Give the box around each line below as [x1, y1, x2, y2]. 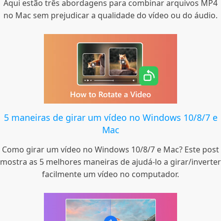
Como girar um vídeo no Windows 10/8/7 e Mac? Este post [2, 144, 219, 155]
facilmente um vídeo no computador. [42, 169, 179, 180]
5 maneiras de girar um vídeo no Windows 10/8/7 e [3, 111, 218, 124]
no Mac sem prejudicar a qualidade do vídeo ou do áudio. [3, 10, 218, 21]
